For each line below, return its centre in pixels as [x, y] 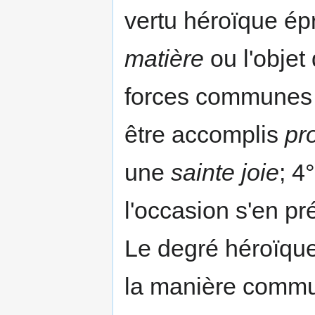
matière [164, 58]
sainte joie [225, 172]
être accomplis [205, 134]
